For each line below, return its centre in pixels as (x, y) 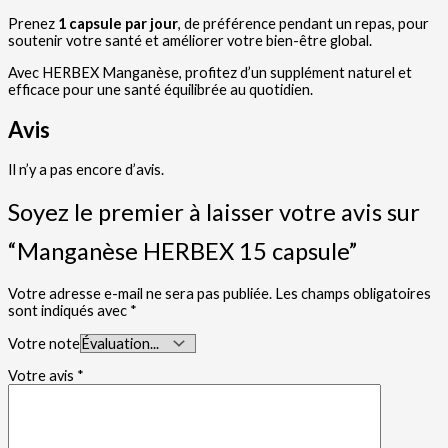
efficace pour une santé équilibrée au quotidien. (160, 89)
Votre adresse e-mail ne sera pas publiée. (140, 294)
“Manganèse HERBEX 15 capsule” (182, 250)
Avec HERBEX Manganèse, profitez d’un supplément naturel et (210, 72)
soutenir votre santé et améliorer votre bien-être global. (190, 41)
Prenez (33, 24)
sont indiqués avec (69, 311)
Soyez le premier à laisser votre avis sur (214, 211)
